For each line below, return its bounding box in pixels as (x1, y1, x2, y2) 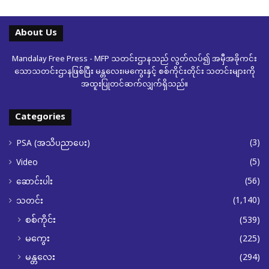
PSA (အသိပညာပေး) (16, 135, 90, 154)
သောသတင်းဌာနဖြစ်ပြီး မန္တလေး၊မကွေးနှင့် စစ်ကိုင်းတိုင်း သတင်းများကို (14, 64, 255, 81)
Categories (15, 107, 65, 128)
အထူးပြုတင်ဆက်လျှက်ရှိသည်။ (81, 76, 188, 94)
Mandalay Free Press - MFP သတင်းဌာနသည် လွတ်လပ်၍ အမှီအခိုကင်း (12, 51, 257, 68)
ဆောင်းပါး (16, 174, 53, 192)
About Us (15, 23, 57, 44)
